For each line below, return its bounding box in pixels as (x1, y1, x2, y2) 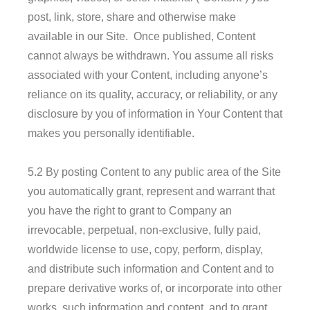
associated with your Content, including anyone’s (28, 69, 268, 81)
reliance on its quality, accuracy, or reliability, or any (28, 88, 277, 100)
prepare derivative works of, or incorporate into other (28, 282, 282, 294)
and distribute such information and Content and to (28, 262, 274, 275)
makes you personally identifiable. (28, 127, 194, 139)
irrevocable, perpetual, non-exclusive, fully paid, (28, 224, 261, 236)
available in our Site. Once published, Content (28, 30, 255, 42)
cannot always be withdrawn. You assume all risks (28, 49, 273, 62)
